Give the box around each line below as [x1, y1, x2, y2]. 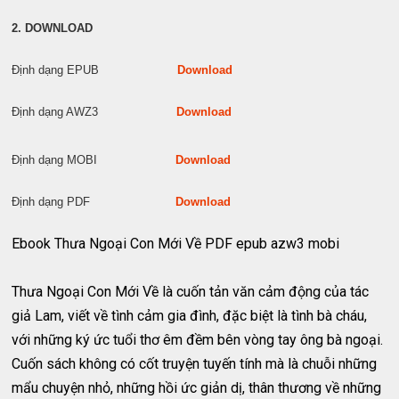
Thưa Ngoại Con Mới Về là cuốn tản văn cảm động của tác [12, 282, 370, 300]
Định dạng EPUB [12, 62, 178, 77]
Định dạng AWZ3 [12, 104, 177, 118]
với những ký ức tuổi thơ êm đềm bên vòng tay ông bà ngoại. [12, 330, 384, 348]
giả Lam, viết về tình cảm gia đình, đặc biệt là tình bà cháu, [12, 306, 368, 324]
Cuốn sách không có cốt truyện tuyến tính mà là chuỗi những [12, 354, 378, 372]
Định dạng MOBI [12, 152, 176, 167]
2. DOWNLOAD [12, 20, 94, 35]
